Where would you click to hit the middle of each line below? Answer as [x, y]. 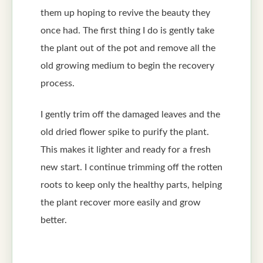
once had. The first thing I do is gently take [127, 31]
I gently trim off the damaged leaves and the [130, 115]
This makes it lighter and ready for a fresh [126, 150]
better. [54, 220]
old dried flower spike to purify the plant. [125, 132]
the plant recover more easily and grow [121, 203]
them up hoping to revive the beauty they [125, 13]
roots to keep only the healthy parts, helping [131, 185]
